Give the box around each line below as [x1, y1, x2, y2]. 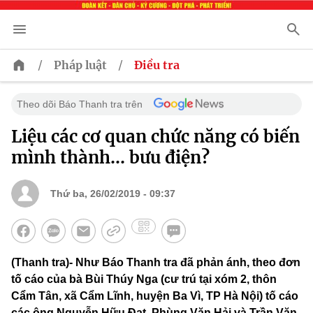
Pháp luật [54, 58, 107, 73]
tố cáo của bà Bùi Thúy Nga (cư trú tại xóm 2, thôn [11, 273, 277, 286]
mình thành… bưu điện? [11, 147, 210, 169]
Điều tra [134, 58, 180, 73]
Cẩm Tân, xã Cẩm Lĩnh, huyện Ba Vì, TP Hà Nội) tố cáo [11, 290, 298, 303]
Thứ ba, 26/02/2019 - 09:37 [50, 188, 175, 200]
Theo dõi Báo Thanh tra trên [17, 99, 143, 110]
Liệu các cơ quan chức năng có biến [11, 126, 300, 148]
